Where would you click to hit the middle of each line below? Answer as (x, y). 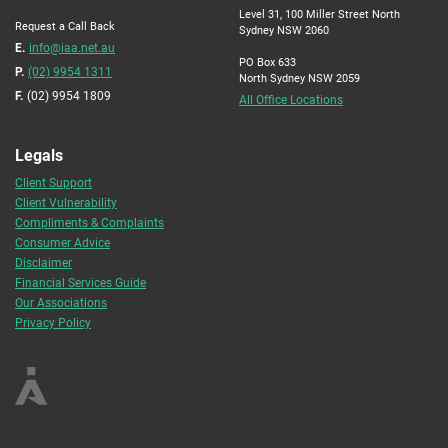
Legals (39, 155)
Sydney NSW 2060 (284, 30)
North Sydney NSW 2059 (299, 78)
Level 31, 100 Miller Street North (319, 14)
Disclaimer (43, 262)
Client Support (53, 182)
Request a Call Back (65, 26)
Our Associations (61, 302)
